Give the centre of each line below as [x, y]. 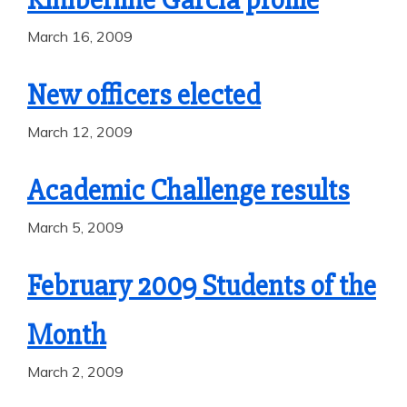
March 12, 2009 [80, 132]
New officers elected [144, 95]
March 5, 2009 [75, 227]
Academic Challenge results [189, 190]
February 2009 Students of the [202, 286]
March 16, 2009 [80, 36]
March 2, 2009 [75, 372]
